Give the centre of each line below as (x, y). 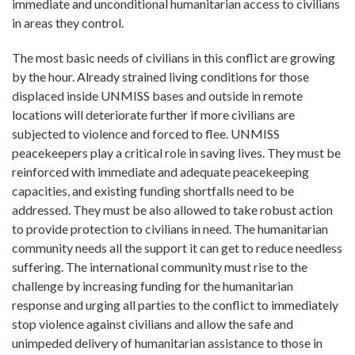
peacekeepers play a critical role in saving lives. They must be (176, 152)
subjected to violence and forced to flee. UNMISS (146, 133)
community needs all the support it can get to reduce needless (177, 247)
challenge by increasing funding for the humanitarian (153, 285)
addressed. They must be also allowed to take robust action (172, 209)
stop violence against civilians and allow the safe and (153, 323)
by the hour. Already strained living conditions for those (160, 76)
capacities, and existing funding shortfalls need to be (153, 190)
